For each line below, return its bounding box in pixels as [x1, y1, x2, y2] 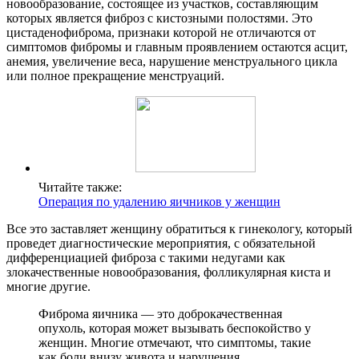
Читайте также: [38, 180, 122, 195]
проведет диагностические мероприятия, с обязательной [6, 236, 316, 251]
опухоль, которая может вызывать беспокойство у [38, 321, 311, 336]
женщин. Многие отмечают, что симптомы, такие [38, 336, 311, 350]
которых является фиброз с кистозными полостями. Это [6, 11, 313, 26]
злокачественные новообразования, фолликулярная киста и [6, 265, 331, 280]
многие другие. [6, 280, 91, 294]
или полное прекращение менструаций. [6, 69, 224, 83]
